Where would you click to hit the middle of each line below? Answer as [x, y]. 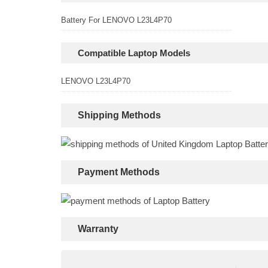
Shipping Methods [119, 115]
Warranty [98, 229]
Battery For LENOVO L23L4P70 [116, 20]
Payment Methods [119, 172]
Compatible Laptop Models [134, 53]
